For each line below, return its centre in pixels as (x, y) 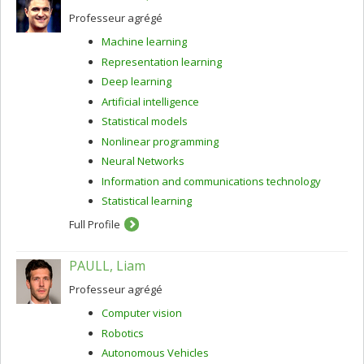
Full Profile (95, 224)
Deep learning (136, 81)
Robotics (123, 333)
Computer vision (142, 313)
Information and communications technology (211, 181)
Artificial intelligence (150, 101)
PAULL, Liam (107, 266)
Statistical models (145, 121)
